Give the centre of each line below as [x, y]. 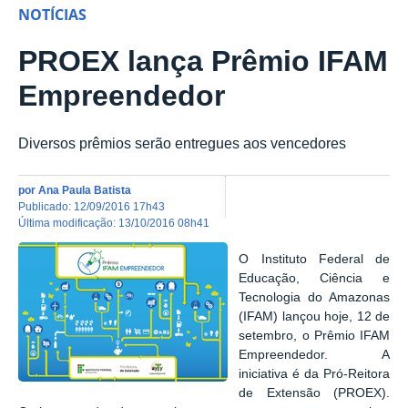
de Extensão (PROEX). [314, 393]
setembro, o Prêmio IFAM [314, 336]
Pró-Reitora [357, 374]
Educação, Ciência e [314, 279]
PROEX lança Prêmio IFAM [203, 61]
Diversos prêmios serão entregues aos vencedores [182, 143]
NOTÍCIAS [52, 15]
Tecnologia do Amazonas [314, 298]
